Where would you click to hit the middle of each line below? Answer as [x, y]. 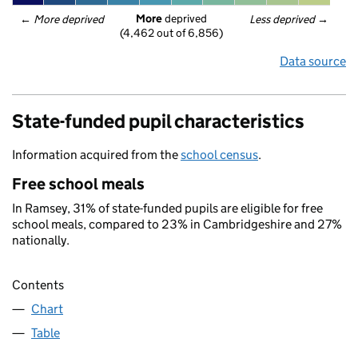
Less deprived [283, 19]
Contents [38, 285]
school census [219, 155]
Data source [313, 61]
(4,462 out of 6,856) [171, 33]
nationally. [41, 240]
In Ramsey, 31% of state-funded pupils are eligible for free [167, 208]
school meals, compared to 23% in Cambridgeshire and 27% [177, 224]
